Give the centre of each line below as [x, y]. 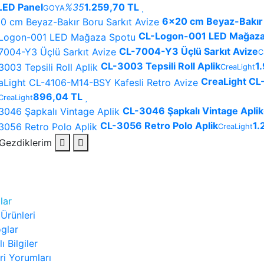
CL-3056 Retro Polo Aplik [159, 126]
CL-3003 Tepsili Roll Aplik [161, 66]
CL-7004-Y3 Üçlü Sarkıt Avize [189, 51]
